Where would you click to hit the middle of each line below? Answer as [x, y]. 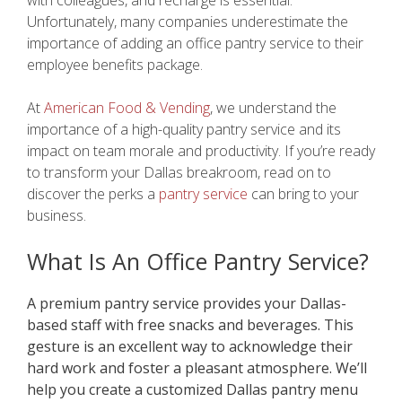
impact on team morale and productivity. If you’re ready [201, 150]
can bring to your [303, 193]
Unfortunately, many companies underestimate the [188, 21]
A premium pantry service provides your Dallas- [187, 303]
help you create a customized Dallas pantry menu [192, 389]
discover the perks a [93, 193]
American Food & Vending [127, 107]
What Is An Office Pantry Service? [198, 261]
